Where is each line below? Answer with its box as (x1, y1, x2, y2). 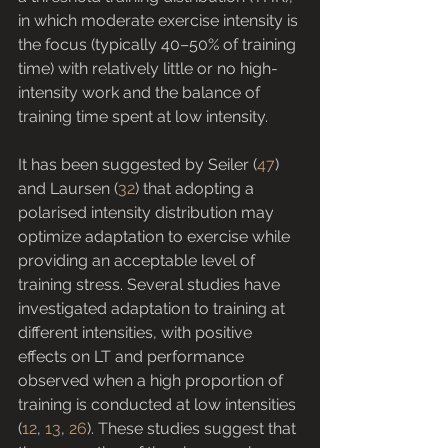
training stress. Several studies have (18, 275, 284, 295)
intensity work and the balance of (18, 83, 264, 103)
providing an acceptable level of (18, 251, 259, 271)
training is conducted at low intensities (18, 395, 300, 415)
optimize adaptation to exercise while (18, 227, 294, 247)
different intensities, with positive (18, 323, 256, 343)
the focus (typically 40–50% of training (18, 35, 300, 55)
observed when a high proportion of (18, 371, 287, 391)
